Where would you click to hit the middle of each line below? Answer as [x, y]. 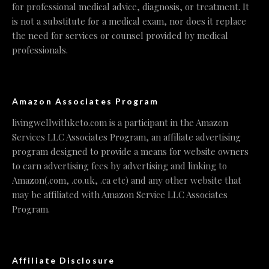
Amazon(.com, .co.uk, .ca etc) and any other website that [127, 180]
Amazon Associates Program [86, 101]
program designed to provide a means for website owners [130, 151]
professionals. [40, 50]
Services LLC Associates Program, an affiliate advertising [126, 137]
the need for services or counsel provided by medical [120, 35]
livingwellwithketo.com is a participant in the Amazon [120, 122]
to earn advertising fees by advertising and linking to [119, 165]
